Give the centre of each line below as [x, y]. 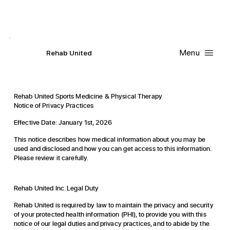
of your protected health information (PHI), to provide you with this [110, 214]
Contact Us [85, 15]
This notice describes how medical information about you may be [109, 139]
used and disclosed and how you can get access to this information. [112, 149]
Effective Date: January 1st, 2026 [63, 122]
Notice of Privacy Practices [54, 106]
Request [140, 15]
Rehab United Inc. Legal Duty [56, 188]
